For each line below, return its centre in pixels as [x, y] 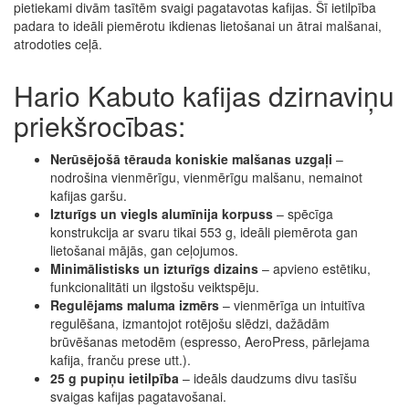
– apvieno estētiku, [315, 268]
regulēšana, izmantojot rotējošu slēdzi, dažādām [190, 323]
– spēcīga [303, 213]
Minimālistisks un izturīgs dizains [154, 268]
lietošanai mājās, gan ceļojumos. [144, 250]
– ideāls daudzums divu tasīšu [268, 378]
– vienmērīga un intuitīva [292, 304]
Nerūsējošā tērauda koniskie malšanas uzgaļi [191, 158]
